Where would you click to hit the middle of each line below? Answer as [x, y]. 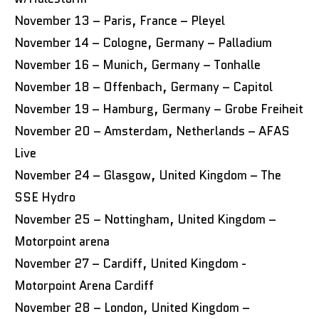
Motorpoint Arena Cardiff [84, 285]
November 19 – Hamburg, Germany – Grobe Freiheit [159, 109]
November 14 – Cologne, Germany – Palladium [143, 42]
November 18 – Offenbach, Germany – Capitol [143, 87]
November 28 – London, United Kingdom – [132, 307]
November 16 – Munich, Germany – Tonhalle [137, 64]
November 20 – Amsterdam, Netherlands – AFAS [152, 131]
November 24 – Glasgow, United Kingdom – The [148, 175]
